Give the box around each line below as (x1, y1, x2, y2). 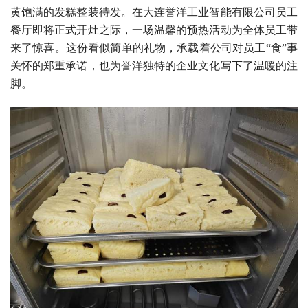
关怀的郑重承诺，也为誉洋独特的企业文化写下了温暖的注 (10, 59, 298, 71)
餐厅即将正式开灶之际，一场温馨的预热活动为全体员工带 (10, 23, 298, 36)
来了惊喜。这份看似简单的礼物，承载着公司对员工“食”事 (10, 41, 298, 54)
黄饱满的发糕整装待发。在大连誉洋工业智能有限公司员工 (10, 5, 298, 18)
